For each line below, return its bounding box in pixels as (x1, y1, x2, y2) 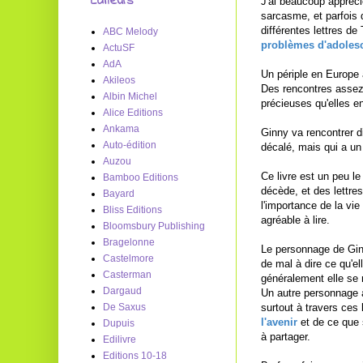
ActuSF (103, 42, 135, 53)
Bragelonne (103, 237, 155, 248)
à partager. (261, 330, 310, 343)
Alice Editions (103, 107, 163, 118)
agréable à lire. (261, 213, 330, 226)
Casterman (103, 269, 152, 280)
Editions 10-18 (103, 350, 167, 361)
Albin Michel (103, 91, 157, 102)
